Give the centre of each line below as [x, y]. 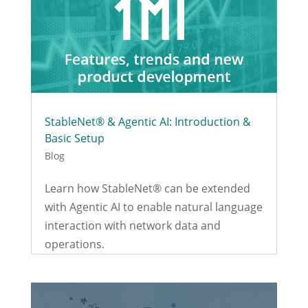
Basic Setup [74, 139]
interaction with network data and [132, 226]
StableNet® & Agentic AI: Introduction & [147, 122]
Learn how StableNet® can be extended [147, 189]
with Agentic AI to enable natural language [153, 207]
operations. [74, 244]
